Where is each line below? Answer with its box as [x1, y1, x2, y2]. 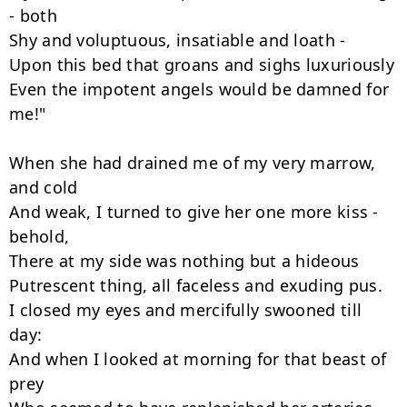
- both [9, 5, 57, 26]
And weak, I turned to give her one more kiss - [9, 201, 379, 223]
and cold [9, 176, 78, 198]
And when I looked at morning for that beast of [9, 348, 387, 370]
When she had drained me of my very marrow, [9, 152, 376, 174]
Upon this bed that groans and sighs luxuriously [9, 54, 395, 75]
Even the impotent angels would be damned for [9, 78, 390, 100]
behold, [9, 225, 70, 247]
